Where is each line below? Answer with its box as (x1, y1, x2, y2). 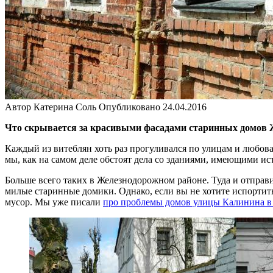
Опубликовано (99, 101, 160, 112)
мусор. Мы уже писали (5, 196, 103, 207)
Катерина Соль (34, 101, 96, 112)
